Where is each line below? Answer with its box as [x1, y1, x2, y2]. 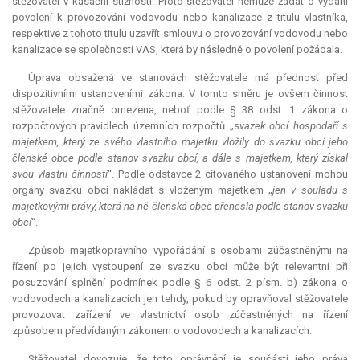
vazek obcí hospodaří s [239, 120, 349, 133]
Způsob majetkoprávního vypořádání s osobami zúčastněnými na [28, 244, 348, 257]
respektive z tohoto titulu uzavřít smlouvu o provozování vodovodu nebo [12, 27, 348, 40]
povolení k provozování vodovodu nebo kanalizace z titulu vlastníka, [12, 11, 348, 24]
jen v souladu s [272, 184, 349, 197]
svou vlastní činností [12, 168, 108, 181]
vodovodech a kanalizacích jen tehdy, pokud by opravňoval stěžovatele [12, 292, 348, 305]
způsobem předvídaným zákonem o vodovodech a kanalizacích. [12, 325, 312, 337]
